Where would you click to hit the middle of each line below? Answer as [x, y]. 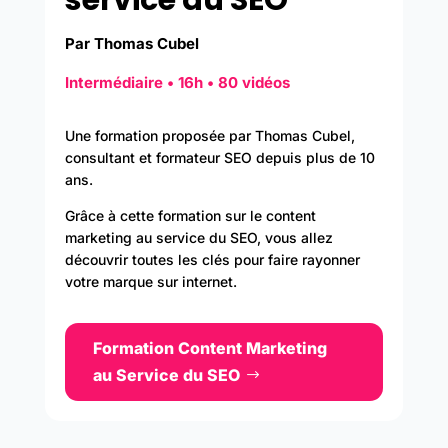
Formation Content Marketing [209, 347]
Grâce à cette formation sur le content [190, 215]
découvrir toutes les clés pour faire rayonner [212, 259]
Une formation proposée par [157, 135]
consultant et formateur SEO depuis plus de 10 [219, 157]
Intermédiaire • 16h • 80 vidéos [177, 82]
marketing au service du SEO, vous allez [198, 237]
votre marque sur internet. [150, 281]
